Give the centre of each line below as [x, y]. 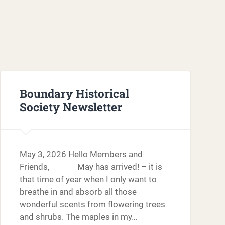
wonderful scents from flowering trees [92, 205]
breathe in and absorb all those [78, 192]
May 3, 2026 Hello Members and [81, 154]
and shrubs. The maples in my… [78, 217]
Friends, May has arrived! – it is [91, 167]
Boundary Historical [74, 93]
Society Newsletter [71, 107]
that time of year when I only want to [88, 180]
